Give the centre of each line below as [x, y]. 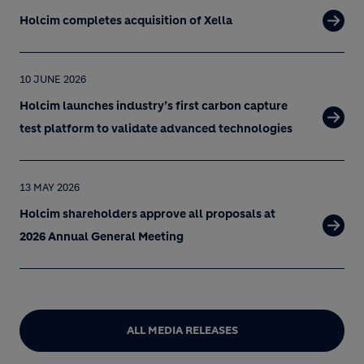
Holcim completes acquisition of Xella [126, 20]
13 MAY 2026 [50, 187]
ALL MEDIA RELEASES [182, 330]
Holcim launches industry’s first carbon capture [154, 106]
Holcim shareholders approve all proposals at [147, 214]
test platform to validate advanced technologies [156, 128]
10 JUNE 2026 [53, 79]
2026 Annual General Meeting [102, 236]
